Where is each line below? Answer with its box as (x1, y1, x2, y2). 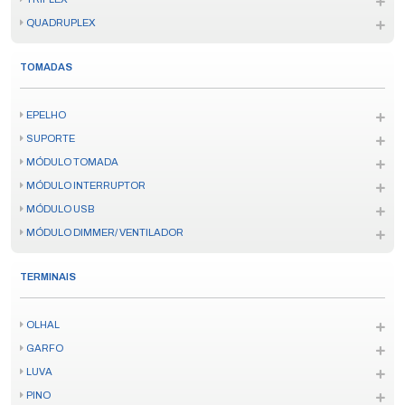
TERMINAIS (20, 271, 76, 282)
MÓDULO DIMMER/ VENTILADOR (26, 227, 184, 238)
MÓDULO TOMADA (26, 156, 118, 167)
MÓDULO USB (26, 203, 94, 214)
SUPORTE (26, 133, 75, 144)
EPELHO (26, 109, 66, 120)
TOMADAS (20, 61, 72, 72)
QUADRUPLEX (26, 17, 96, 28)
